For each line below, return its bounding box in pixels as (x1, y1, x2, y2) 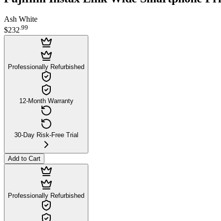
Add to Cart (8, 154, 40, 162)
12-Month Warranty (19, 97, 74, 105)
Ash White (4, 15, 37, 24)
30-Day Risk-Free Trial (14, 131, 78, 139)
